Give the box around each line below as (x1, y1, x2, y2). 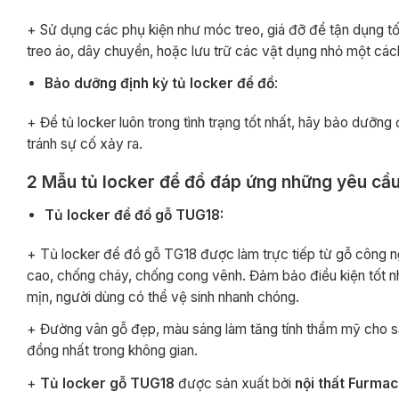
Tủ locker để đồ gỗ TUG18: (45, 206, 224, 224)
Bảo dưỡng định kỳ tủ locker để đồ (45, 75, 275, 93)
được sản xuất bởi (175, 374, 295, 392)
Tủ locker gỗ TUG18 (40, 374, 175, 392)
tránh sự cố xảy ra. (27, 135, 142, 153)
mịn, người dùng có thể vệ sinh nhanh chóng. (27, 288, 303, 305)
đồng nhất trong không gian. (27, 342, 198, 360)
